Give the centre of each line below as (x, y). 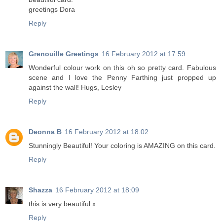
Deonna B (45, 132)
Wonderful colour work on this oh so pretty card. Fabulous (122, 68)
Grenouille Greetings (64, 54)
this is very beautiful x (62, 204)
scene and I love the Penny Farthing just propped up (122, 78)
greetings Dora (52, 10)
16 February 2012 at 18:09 (97, 190)
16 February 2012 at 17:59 (144, 54)
